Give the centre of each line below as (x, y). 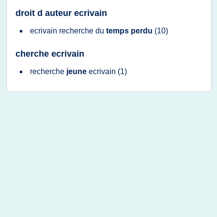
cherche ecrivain (50, 54)
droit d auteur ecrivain (61, 13)
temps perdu (130, 31)
